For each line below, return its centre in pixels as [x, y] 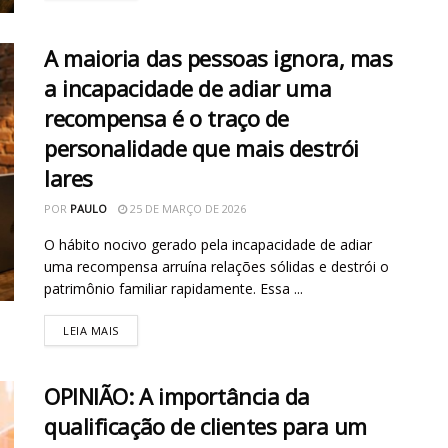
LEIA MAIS [91, 331]
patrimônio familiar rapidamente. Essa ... [173, 289]
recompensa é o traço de [166, 118]
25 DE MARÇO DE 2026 [186, 209]
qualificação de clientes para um [205, 426]
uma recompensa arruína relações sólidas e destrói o [216, 267]
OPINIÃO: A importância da [177, 396]
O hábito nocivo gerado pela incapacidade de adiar [208, 245]
